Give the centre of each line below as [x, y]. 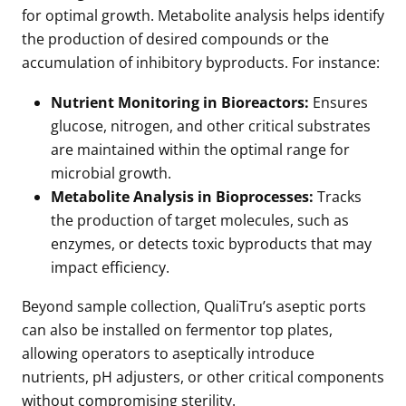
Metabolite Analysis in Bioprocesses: [182, 196]
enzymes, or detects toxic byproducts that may [211, 243]
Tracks [338, 196]
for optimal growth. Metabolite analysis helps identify [203, 16]
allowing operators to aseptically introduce [168, 354]
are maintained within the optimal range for [200, 149]
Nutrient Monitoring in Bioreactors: [180, 102]
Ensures [338, 102]
